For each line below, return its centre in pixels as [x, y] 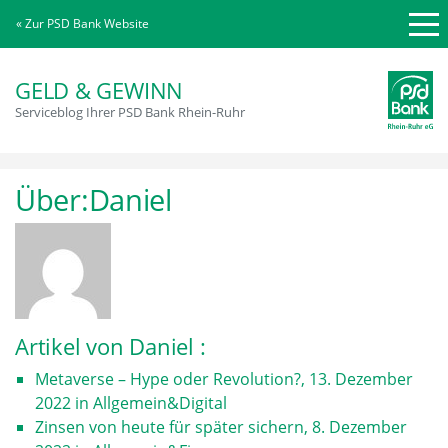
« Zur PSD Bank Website [82, 23]
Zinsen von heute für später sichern [169, 427]
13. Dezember [361, 379]
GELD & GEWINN [99, 90]
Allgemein [130, 403]
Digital [203, 403]
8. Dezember [359, 427]
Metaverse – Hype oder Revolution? [168, 379]
